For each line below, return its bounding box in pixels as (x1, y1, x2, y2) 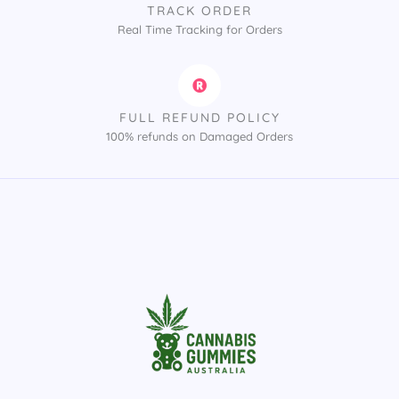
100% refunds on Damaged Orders (106, 128, 293, 143)
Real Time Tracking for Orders (117, 21, 282, 37)
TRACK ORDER (147, 2, 252, 19)
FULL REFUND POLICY (118, 109, 281, 126)
